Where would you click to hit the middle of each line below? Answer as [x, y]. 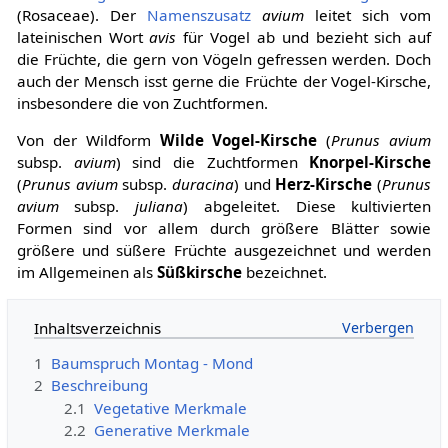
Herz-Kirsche [324, 184]
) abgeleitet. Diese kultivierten [307, 206]
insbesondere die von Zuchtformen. [142, 103]
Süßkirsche [199, 272]
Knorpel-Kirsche [370, 162]
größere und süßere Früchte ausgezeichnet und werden [224, 250]
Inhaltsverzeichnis [97, 327]
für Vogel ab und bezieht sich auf [304, 37]
